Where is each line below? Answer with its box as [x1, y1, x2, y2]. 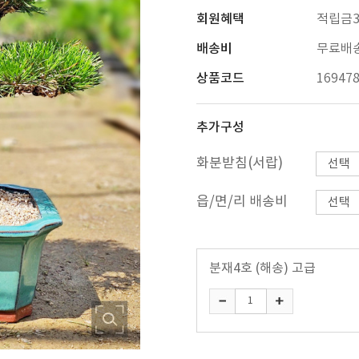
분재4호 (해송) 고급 [208, 261, 316, 276]
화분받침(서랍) [196, 155, 283, 171]
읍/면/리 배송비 [196, 194, 288, 210]
